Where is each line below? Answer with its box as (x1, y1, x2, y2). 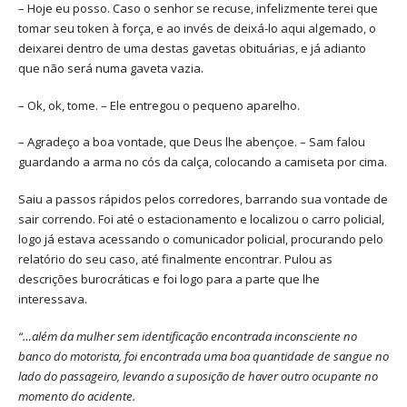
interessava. (18, 291, 87, 308)
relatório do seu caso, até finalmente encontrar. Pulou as (18, 251, 333, 268)
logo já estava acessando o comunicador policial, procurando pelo (18, 231, 383, 248)
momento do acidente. (18, 387, 135, 404)
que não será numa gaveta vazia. (18, 59, 203, 76)
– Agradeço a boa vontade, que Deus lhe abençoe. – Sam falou (18, 134, 365, 151)
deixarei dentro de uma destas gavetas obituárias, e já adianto (18, 39, 366, 56)
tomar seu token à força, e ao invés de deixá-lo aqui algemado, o (18, 19, 376, 36)
